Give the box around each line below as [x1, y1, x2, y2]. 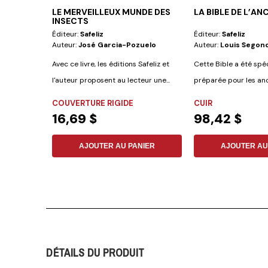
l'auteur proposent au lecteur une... [52, 75, 170, 86]
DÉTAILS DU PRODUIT [46, 245, 145, 261]
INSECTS [52, 16, 89, 27]
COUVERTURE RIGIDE [52, 98, 134, 109]
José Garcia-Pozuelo [78, 40, 157, 50]
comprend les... [193, 92, 245, 102]
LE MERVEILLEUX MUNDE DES [52, 7, 171, 18]
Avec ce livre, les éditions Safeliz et [52, 59, 170, 69]
